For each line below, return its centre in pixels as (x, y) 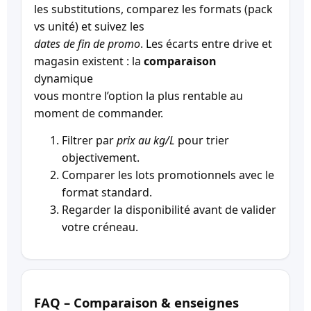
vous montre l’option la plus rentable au (138, 95)
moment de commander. (99, 113)
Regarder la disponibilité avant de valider (169, 210)
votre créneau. (100, 227)
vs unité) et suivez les (89, 26)
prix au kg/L (146, 141)
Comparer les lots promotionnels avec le (168, 175)
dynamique (64, 78)
